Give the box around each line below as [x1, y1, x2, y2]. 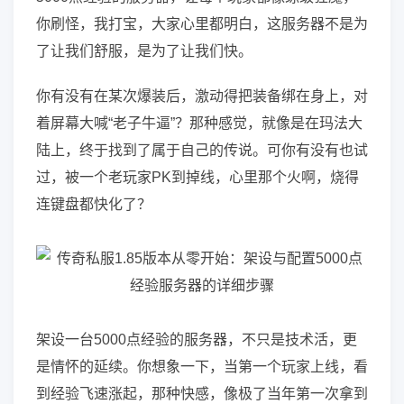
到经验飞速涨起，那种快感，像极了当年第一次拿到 [36, 386, 368, 401]
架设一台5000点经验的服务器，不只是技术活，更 [36, 332, 357, 347]
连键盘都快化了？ [36, 197, 151, 212]
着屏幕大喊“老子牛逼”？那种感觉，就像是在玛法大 [36, 115, 363, 131]
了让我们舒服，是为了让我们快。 [36, 43, 252, 59]
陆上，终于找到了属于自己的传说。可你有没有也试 [36, 142, 368, 158]
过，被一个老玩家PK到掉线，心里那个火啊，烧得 [36, 170, 359, 185]
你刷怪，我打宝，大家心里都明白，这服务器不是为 [36, 16, 368, 32]
